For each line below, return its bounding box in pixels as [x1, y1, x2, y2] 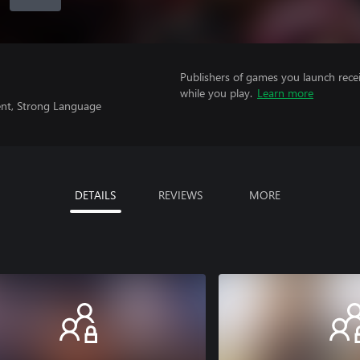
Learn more [257, 85, 313, 100]
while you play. [180, 85, 252, 100]
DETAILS [75, 187, 116, 202]
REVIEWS [157, 187, 202, 202]
